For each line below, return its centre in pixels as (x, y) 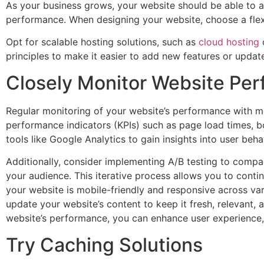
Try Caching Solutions (104, 245)
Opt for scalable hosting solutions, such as (102, 42)
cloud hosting (229, 42)
